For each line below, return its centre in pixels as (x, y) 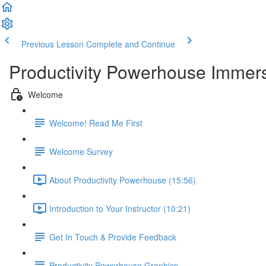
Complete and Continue (131, 44)
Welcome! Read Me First (96, 123)
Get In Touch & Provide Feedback (113, 237)
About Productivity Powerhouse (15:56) (123, 180)
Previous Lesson (53, 44)
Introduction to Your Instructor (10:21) (120, 208)
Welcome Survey (81, 151)
